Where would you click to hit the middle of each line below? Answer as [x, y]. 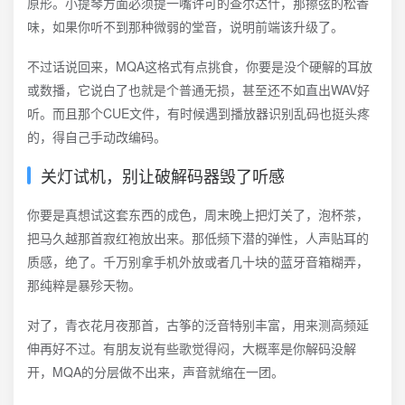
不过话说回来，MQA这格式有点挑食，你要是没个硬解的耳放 [200, 66]
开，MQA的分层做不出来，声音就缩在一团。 [155, 372]
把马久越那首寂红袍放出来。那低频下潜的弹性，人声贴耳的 [198, 238]
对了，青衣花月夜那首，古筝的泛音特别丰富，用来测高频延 [198, 325]
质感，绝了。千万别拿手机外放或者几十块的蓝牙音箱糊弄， [198, 261]
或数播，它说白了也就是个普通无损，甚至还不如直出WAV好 [198, 89]
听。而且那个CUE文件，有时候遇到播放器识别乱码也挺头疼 [198, 113]
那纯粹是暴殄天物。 [84, 285]
